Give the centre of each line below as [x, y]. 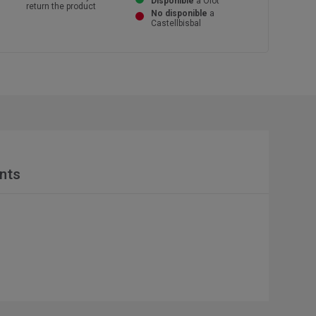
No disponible [180, 14]
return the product [61, 7]
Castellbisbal [176, 24]
